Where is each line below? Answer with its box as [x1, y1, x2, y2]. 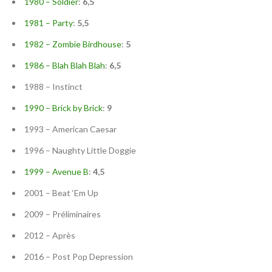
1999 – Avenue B [24, 166, 89, 177]
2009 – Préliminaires [24, 209, 101, 220]
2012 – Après [24, 230, 75, 241]
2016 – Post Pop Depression [24, 251, 133, 262]
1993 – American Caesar [24, 124, 117, 135]
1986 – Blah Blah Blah [24, 60, 105, 71]
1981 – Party [24, 18, 73, 29]
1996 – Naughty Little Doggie [24, 145, 136, 156]
